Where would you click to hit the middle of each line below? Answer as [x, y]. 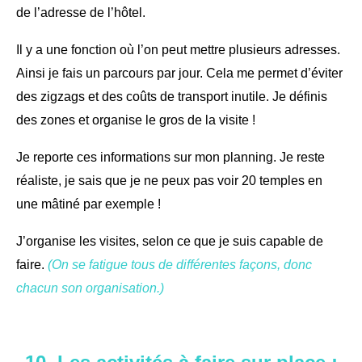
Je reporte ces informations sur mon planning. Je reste [170, 157]
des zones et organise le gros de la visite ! [136, 120]
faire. [30, 264]
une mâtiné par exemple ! [88, 204]
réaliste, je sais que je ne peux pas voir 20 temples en [169, 180]
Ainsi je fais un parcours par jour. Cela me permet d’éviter [179, 73]
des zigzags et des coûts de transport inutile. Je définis [172, 96]
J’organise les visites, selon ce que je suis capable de [170, 241]
